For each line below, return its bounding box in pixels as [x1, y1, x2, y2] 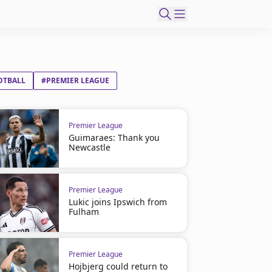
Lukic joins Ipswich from [68, 196, 167, 208]
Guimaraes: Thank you [68, 132, 160, 143]
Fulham [68, 206, 99, 217]
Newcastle [68, 141, 110, 153]
